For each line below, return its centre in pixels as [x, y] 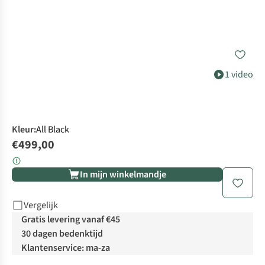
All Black [53, 130]
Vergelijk [41, 206]
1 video [239, 75]
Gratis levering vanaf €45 [71, 220]
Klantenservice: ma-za [66, 248]
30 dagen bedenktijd [62, 234]
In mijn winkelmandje [123, 175]
